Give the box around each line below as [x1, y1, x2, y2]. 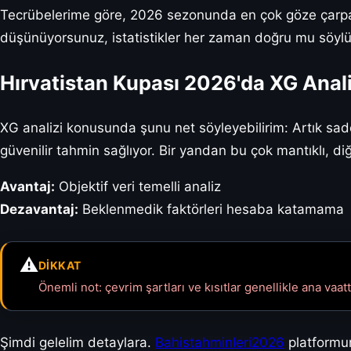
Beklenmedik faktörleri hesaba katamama [78, 201, 344, 218]
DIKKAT [38, 259, 81, 273]
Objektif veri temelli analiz [55, 179, 221, 195]
